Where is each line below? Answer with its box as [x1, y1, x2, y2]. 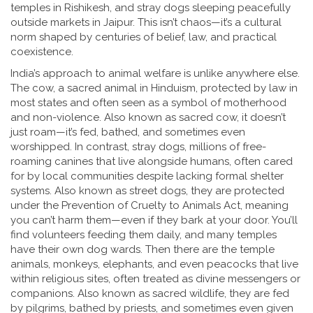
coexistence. [10, 45, 73, 58]
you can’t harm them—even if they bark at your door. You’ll [10, 214, 298, 226]
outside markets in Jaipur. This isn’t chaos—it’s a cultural [10, 16, 282, 29]
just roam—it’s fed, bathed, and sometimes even [10, 126, 245, 138]
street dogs [129, 184, 186, 197]
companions [10, 287, 73, 300]
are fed [251, 287, 289, 300]
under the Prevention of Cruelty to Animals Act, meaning [10, 199, 289, 212]
